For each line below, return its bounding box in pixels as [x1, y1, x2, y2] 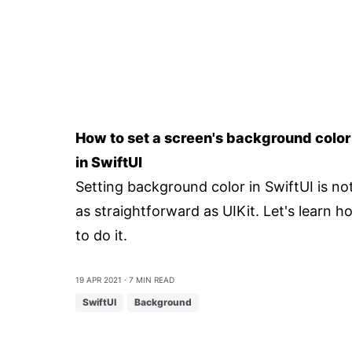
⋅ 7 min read [122, 272, 174, 285]
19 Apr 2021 [75, 272, 122, 285]
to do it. [75, 227, 127, 244]
